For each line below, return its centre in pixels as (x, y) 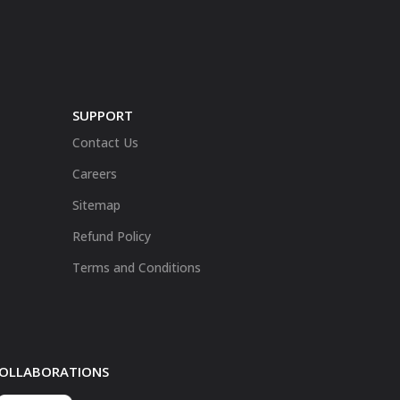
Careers (95, 174)
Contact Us (105, 143)
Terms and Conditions (137, 268)
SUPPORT (103, 116)
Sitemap (96, 205)
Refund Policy (112, 237)
